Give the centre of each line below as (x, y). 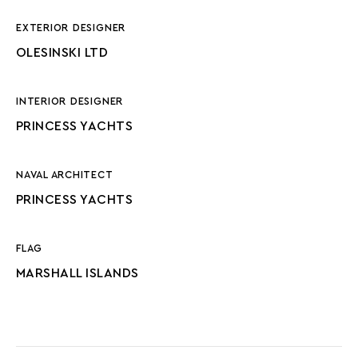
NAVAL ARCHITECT (65, 175)
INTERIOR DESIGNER (70, 101)
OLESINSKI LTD (62, 53)
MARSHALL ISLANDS (78, 273)
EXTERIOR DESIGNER (71, 28)
